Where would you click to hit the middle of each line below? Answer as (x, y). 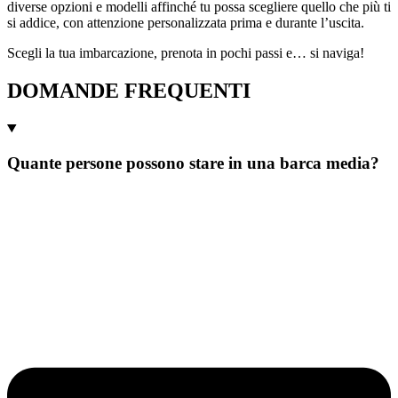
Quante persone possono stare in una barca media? (193, 163)
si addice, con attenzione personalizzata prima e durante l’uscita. (186, 22)
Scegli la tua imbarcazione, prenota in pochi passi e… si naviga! (186, 52)
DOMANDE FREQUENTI (129, 90)
